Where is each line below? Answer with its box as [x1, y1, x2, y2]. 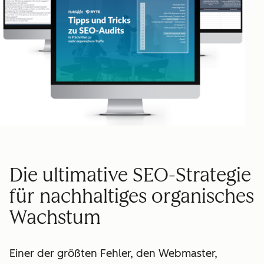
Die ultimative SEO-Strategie [9, 164, 251, 187]
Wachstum [9, 206, 101, 229]
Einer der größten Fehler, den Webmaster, [9, 246, 217, 260]
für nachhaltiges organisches [9, 185, 254, 208]
